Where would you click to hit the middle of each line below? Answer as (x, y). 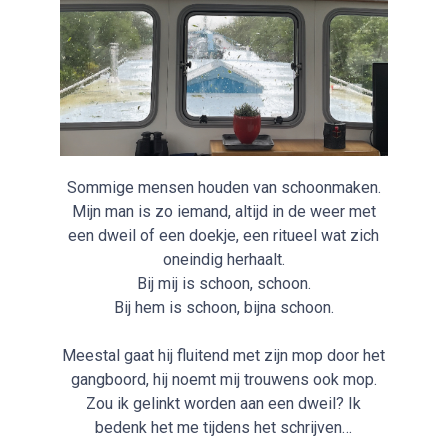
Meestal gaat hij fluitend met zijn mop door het (224, 356)
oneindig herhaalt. (223, 260)
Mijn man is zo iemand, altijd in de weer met (223, 212)
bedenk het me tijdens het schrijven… (224, 428)
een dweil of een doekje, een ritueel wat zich (224, 236)
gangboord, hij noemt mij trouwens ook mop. (223, 380)
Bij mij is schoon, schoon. (223, 284)
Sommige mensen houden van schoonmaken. (223, 188)
